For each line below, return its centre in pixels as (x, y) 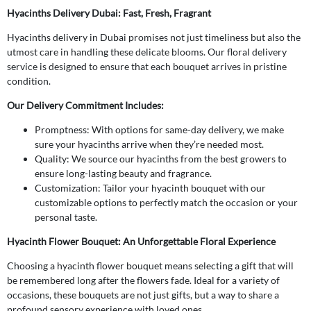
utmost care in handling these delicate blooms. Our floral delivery (147, 51)
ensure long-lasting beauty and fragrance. (123, 173)
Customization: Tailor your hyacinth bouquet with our (150, 187)
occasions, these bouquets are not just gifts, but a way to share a (143, 294)
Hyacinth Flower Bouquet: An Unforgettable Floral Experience (141, 241)
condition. (29, 81)
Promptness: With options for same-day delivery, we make (159, 129)
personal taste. (66, 217)
